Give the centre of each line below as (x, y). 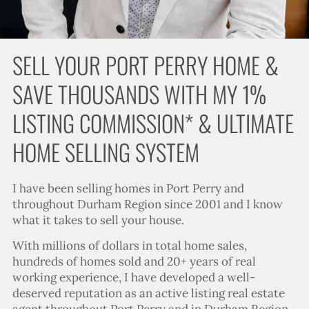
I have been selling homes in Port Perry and (128, 188)
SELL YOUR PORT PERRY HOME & (145, 65)
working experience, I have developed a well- (133, 277)
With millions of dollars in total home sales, (129, 245)
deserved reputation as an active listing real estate (148, 293)
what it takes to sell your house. (98, 220)
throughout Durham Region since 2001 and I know (147, 204)
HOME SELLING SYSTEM (106, 152)
